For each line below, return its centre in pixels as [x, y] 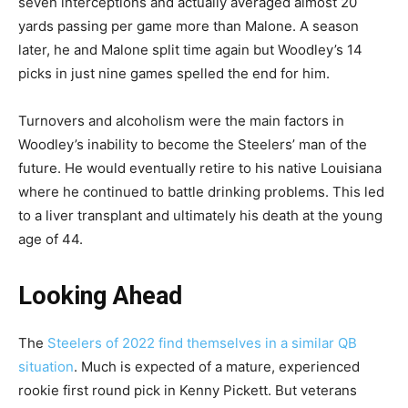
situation [46, 366]
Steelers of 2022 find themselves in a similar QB [202, 342]
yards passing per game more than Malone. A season [189, 25]
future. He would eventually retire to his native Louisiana [200, 168]
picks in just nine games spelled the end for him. [174, 73]
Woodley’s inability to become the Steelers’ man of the [193, 144]
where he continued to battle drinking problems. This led [201, 191]
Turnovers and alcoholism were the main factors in [181, 120]
